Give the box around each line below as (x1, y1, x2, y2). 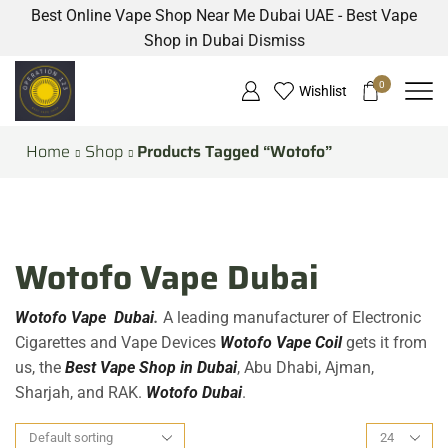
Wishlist (298, 83, 347, 99)
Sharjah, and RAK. (15, 382, 146, 402)
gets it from (342, 332, 427, 352)
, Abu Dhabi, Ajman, (237, 357, 374, 377)
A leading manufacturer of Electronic (159, 307, 421, 327)
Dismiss (247, 31, 305, 50)
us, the (15, 357, 65, 377)
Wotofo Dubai (146, 382, 242, 402)
